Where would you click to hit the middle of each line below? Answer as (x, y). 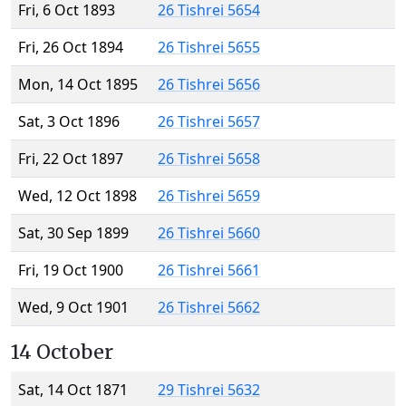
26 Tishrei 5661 (209, 271)
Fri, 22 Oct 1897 (71, 159)
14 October (62, 353)
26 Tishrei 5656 (209, 85)
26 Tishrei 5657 (209, 122)
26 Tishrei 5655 (209, 48)
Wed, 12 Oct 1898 (77, 196)
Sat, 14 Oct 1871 (73, 390)
